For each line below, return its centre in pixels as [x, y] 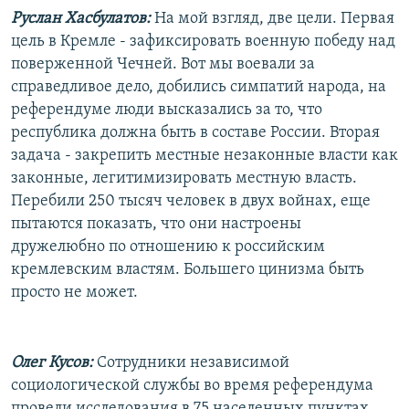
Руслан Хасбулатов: [81, 18]
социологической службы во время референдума [192, 385]
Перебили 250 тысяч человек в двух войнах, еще [191, 201]
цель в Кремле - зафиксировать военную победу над [203, 41]
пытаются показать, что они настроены [156, 224]
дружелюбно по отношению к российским [168, 246]
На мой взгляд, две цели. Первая [273, 18]
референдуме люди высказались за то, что [167, 110]
